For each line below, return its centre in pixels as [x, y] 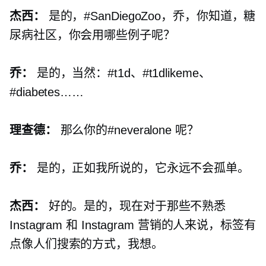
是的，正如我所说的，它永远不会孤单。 [141, 168]
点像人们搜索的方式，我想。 [86, 244]
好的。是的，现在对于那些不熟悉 [135, 206]
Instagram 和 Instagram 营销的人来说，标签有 [133, 225]
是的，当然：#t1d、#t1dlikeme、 [122, 73]
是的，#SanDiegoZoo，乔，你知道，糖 [150, 16]
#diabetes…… [47, 92]
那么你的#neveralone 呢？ [128, 130]
